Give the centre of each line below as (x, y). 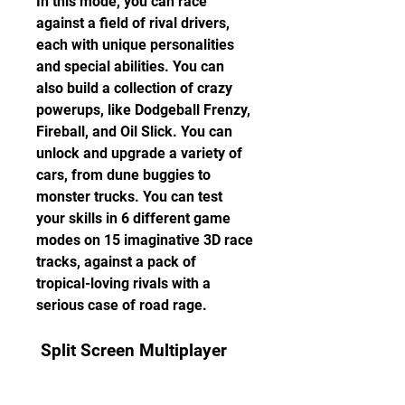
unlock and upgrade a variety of (139, 153)
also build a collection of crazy (134, 88)
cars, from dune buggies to (123, 175)
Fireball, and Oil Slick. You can (134, 132)
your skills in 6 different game (133, 218)
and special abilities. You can (130, 66)
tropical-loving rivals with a (123, 283)
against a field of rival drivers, (133, 23)
